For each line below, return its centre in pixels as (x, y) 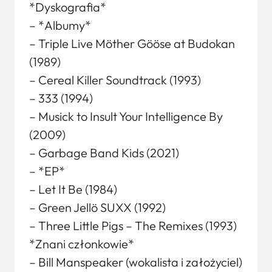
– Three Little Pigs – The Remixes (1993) (133, 226)
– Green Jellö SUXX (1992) (97, 207)
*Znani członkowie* (82, 244)
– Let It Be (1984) (73, 189)
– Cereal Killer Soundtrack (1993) (115, 80)
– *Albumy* (60, 25)
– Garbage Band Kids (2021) (104, 153)
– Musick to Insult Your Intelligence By (126, 116)
